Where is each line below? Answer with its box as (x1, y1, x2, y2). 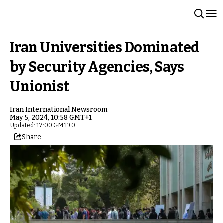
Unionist (10, 78, 69, 95)
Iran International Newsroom (10, 105, 107, 113)
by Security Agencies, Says (10, 58, 184, 76)
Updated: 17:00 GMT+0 (10, 122, 75, 129)
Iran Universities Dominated (10, 39, 200, 56)
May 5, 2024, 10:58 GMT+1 (10, 113, 92, 122)
